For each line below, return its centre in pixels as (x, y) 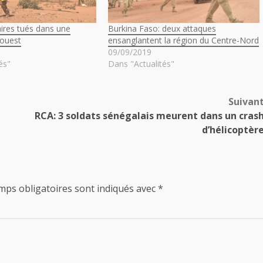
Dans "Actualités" (141, 63)
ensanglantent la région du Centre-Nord (183, 40)
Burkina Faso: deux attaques (162, 28)
